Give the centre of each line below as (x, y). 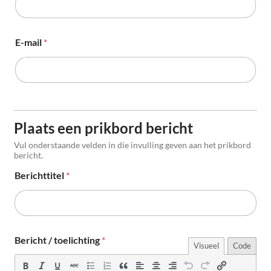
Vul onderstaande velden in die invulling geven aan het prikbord (132, 145)
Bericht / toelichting (58, 240)
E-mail (29, 42)
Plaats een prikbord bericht (103, 128)
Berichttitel (40, 175)
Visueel (206, 246)
